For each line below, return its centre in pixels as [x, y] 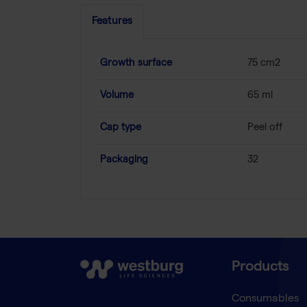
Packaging [124, 160]
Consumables [265, 300]
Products [260, 268]
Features [112, 22]
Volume [117, 96]
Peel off [265, 128]
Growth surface [136, 63]
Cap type [121, 128]
